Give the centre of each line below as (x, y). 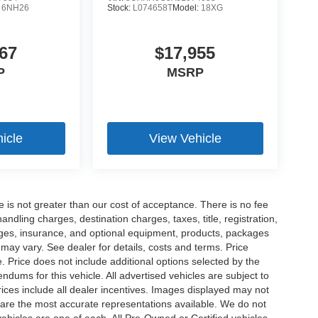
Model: (186, 8)
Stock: (120, 8)
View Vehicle (185, 139)
